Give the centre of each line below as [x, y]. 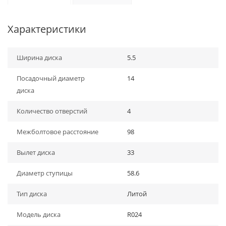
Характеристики [47, 29]
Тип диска [32, 194]
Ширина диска [39, 58]
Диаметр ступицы [45, 173]
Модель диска [39, 214]
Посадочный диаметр [51, 78]
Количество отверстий [52, 111]
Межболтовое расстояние [58, 132]
